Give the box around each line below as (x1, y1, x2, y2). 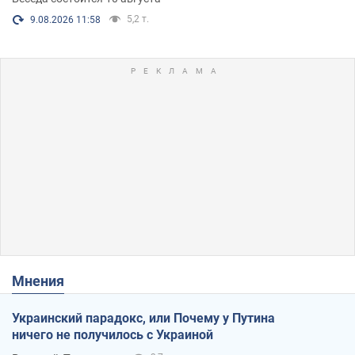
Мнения (25, 272, 64, 289)
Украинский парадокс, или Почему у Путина (12, 310, 275, 326)
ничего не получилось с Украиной (12, 326, 213, 342)
